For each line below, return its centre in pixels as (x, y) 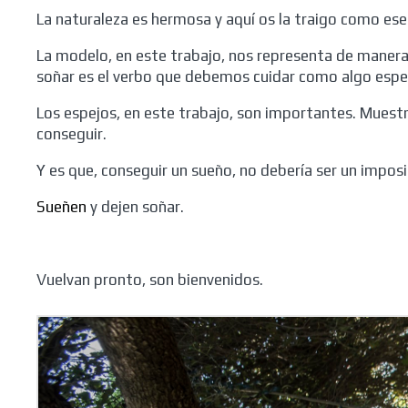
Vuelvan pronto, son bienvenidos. (150, 280)
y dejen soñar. (135, 207)
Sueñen (61, 207)
